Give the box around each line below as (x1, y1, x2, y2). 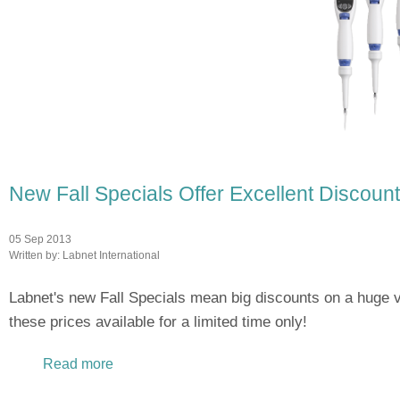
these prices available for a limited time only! (9, 312, 307, 330)
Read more (43, 355, 113, 371)
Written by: (9, 248, 62, 261)
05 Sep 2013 (9, 232, 71, 245)
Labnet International (62, 248, 160, 261)
